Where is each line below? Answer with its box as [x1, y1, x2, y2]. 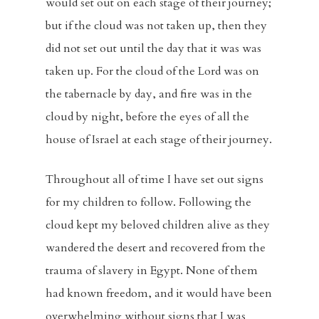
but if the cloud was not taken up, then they [46, 18, 267, 33]
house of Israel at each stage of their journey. [46, 132, 272, 147]
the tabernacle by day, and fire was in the [46, 86, 252, 102]
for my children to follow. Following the [46, 194, 251, 210]
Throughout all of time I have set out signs [46, 172, 263, 187]
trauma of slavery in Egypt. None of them [46, 263, 258, 278]
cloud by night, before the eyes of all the [46, 109, 249, 125]
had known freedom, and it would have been [46, 286, 272, 301]
